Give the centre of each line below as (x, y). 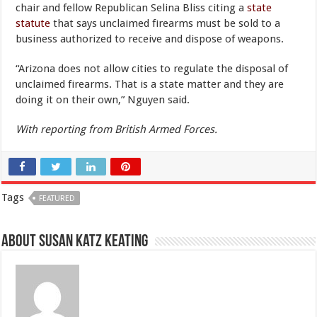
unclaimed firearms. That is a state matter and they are (150, 84)
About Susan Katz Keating (75, 242)
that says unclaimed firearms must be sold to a (166, 23)
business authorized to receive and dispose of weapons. (150, 39)
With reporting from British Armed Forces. (117, 129)
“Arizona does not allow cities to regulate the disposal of (152, 68)
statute (33, 23)
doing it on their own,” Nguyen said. (104, 99)
